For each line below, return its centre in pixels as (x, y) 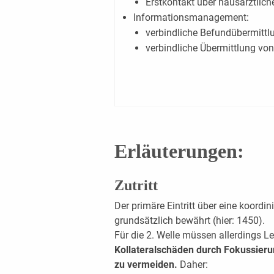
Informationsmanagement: (191, 17)
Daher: (194, 264)
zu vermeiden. (147, 264)
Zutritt (136, 185)
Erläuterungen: (179, 151)
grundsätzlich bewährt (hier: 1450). (189, 220)
